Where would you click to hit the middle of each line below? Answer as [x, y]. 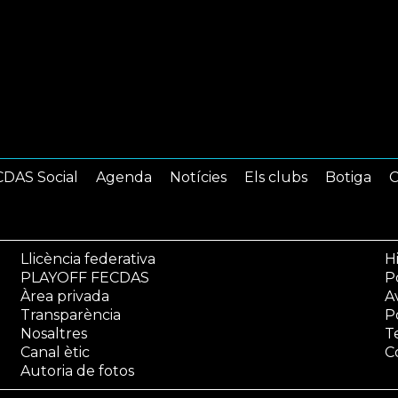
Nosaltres [53, 334]
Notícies [198, 177]
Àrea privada [64, 296]
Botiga [348, 177]
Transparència [70, 315]
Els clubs [276, 177]
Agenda [124, 177]
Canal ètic [55, 352]
